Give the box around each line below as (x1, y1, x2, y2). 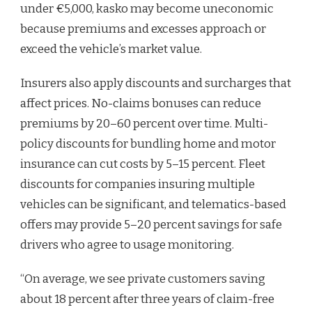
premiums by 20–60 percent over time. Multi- (20, 116, 268, 131)
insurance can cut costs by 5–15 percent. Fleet (20, 156, 265, 171)
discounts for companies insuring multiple (20, 176, 255, 192)
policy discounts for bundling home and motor (20, 136, 276, 151)
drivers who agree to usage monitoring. (20, 237, 234, 252)
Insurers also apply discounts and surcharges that (20, 75, 291, 91)
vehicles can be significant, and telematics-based (20, 196, 286, 212)
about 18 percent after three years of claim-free (20, 291, 274, 306)
